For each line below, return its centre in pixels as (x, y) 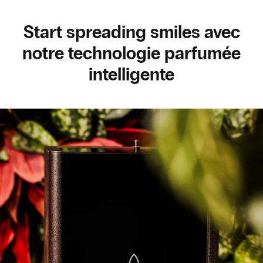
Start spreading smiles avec (131, 32)
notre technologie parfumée (131, 53)
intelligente (131, 74)
